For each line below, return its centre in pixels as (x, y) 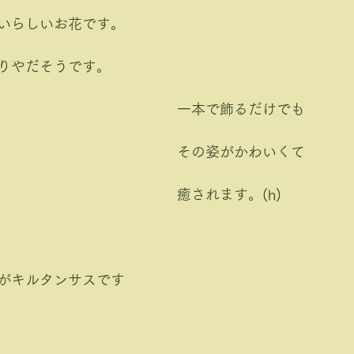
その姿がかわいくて (241, 152)
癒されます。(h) (229, 195)
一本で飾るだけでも (241, 109)
